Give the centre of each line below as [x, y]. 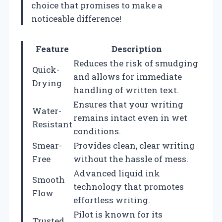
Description [137, 49]
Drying [47, 83]
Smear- [47, 145]
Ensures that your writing [128, 104]
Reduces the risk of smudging [136, 63]
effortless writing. [112, 200]
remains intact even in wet [130, 117]
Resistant [52, 124]
